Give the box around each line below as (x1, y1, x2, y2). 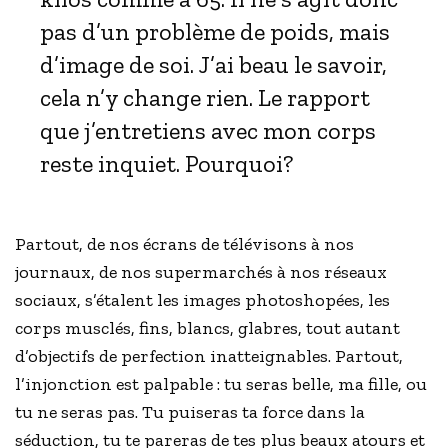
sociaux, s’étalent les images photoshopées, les (15, 289, 391, 312)
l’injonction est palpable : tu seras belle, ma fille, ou (15, 373, 428, 396)
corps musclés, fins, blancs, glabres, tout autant (15, 317, 401, 340)
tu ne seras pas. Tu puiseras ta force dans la (15, 401, 366, 424)
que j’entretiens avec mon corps (40, 116, 377, 146)
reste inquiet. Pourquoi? (40, 149, 294, 179)
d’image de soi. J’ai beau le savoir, (40, 50, 388, 80)
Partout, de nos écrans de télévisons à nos (15, 233, 355, 256)
